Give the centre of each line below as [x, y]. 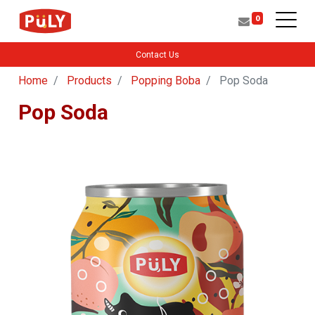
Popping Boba [166, 81]
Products [89, 81]
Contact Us [157, 54]
